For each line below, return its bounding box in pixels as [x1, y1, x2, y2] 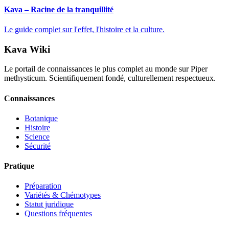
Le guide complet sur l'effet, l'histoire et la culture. [4, 25, 165, 34]
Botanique [25, 113, 58, 123]
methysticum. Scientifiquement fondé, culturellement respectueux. [4, 74, 216, 83]
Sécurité [25, 141, 51, 150]
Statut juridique [25, 200, 74, 209]
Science [25, 132, 50, 141]
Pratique [4, 162, 34, 171]
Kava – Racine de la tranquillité [4, 5, 113, 14]
